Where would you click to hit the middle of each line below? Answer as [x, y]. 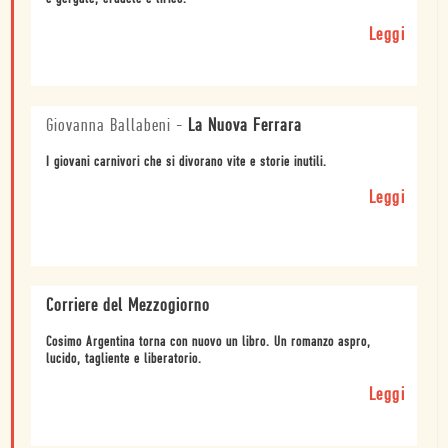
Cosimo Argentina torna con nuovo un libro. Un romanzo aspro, [208, 343]
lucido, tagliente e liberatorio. [124, 360]
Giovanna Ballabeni [108, 127]
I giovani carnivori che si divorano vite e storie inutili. [186, 163]
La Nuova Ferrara [245, 127]
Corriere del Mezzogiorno [128, 307]
